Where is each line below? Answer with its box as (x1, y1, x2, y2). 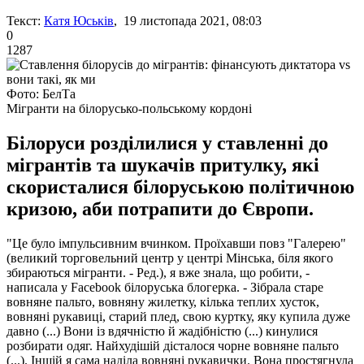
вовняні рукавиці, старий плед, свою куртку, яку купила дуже (6, 309, 350, 323)
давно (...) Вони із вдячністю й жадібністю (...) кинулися (6, 323, 318, 338)
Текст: (6, 13, 41, 28)
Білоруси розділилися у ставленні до (6, 132, 328, 154)
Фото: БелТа (6, 86, 76, 101)
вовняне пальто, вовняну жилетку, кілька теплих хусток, (6, 294, 319, 309)
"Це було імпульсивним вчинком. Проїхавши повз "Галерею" (6, 236, 346, 250)
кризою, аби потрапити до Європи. (6, 197, 314, 219)
